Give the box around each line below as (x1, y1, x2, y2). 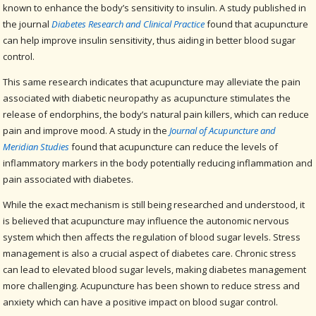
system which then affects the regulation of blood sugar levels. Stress (3, 230, 301, 243)
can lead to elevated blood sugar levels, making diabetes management (3, 262, 307, 276)
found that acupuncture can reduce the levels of (69, 140, 279, 153)
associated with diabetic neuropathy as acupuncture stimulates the (3, 91, 291, 104)
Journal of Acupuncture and (169, 123, 276, 137)
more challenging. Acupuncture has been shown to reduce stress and (3, 279, 300, 292)
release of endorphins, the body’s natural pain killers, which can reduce (3, 107, 310, 121)
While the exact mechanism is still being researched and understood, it (3, 197, 305, 211)
